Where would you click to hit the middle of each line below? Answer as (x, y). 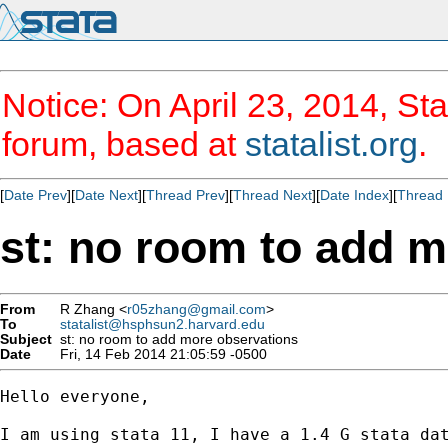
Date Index (354, 195)
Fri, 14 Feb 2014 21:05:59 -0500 (159, 354)
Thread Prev (185, 195)
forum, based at (123, 144)
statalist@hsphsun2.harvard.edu (162, 324)
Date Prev (35, 195)
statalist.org (331, 144)
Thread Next (272, 195)
